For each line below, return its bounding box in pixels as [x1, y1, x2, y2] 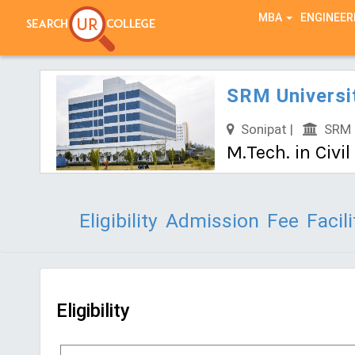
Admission [166, 209, 259, 232]
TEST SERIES [181, 11, 250, 24]
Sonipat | [235, 121, 303, 137]
